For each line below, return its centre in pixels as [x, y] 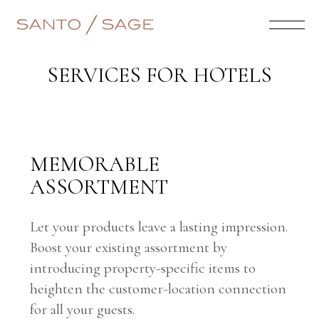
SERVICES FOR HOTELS [159, 75]
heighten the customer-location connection [158, 289]
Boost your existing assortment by [129, 247]
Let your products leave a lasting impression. [159, 227]
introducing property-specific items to [143, 268]
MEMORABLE [95, 164]
